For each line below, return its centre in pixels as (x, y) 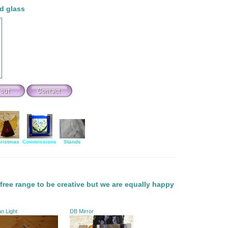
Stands (72, 142)
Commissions (39, 142)
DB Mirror (83, 211)
